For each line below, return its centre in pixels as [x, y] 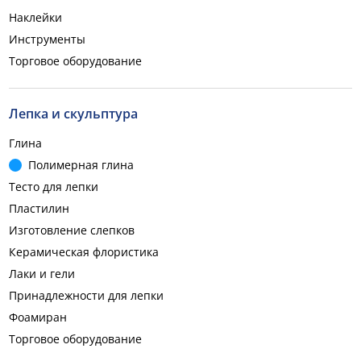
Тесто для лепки [54, 187]
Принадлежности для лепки [86, 295]
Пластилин [39, 208]
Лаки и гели [42, 274]
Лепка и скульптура [73, 114]
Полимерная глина [81, 165]
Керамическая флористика [84, 252]
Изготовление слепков [72, 230]
